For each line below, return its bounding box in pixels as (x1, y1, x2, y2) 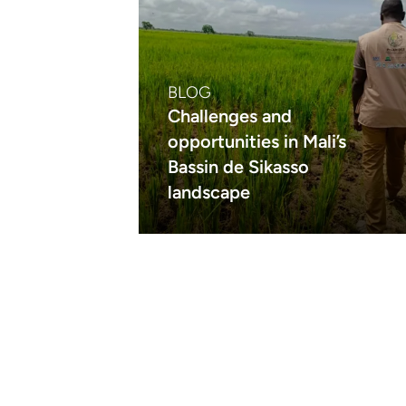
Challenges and (168, 105, 293, 127)
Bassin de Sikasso (168, 156, 310, 178)
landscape (168, 181, 251, 203)
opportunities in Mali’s (168, 130, 347, 152)
